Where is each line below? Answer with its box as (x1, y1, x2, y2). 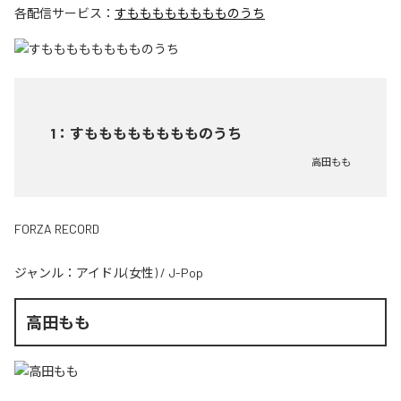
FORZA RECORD (14, 221, 99, 236)
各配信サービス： (14, 5, 115, 21)
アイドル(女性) (76, 265, 158, 280)
